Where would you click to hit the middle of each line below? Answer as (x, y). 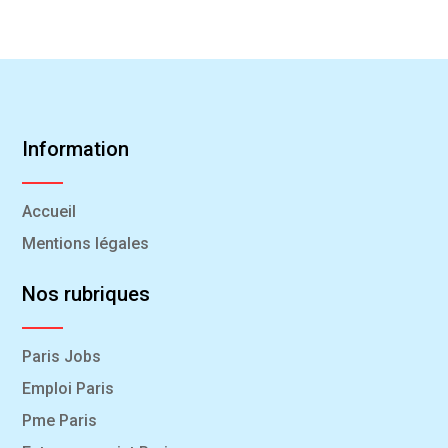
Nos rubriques (86, 293)
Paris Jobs (62, 356)
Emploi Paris (68, 388)
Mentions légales (86, 243)
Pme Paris (60, 420)
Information (76, 148)
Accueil (49, 211)
